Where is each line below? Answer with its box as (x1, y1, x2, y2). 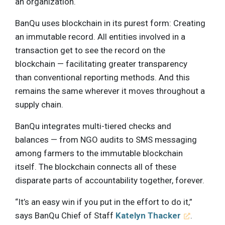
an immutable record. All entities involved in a (15, 31, 185, 42)
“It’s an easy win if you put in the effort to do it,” (15, 196, 192, 207)
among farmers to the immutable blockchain (15, 148, 183, 158)
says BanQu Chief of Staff (15, 210, 116, 220)
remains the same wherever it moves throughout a (15, 85, 205, 96)
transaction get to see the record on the (15, 45, 165, 55)
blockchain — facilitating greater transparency (15, 58, 187, 69)
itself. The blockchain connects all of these (15, 161, 176, 172)
